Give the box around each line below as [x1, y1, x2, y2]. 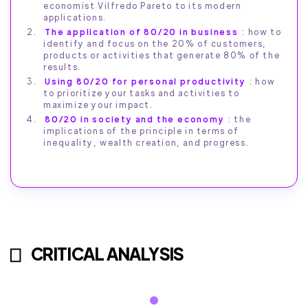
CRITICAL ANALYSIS [30, 243, 184, 265]
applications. [43, 12, 107, 23]
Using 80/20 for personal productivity [45, 76, 246, 87]
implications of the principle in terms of [43, 125, 239, 137]
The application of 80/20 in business [45, 26, 239, 38]
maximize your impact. [43, 99, 153, 111]
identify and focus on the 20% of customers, [43, 38, 267, 49]
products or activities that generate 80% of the [43, 49, 280, 61]
